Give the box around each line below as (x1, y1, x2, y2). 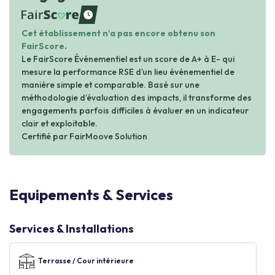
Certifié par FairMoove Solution (21, 131, 147, 142)
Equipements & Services (9, 185, 173, 204)
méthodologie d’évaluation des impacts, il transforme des (21, 92, 252, 103)
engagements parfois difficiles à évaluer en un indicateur (21, 105, 249, 116)
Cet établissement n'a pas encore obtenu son (21, 28, 215, 39)
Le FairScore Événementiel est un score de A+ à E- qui (21, 53, 234, 64)
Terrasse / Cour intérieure (38, 256, 134, 265)
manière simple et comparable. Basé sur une (21, 79, 199, 90)
